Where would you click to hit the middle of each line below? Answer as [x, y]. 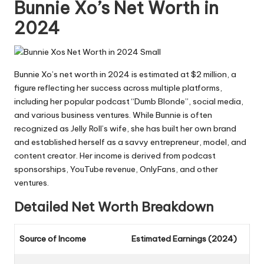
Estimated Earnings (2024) [184, 239]
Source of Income [53, 239]
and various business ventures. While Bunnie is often [113, 115]
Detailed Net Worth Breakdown [114, 207]
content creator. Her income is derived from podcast [115, 156]
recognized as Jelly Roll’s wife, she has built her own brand [125, 129]
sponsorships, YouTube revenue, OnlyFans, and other [116, 169]
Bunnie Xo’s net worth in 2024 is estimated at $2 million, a [125, 75]
